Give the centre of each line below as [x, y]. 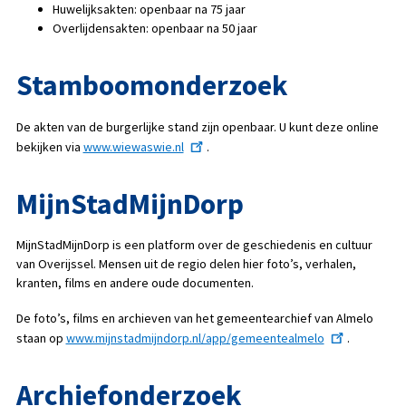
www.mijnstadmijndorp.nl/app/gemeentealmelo [195, 338]
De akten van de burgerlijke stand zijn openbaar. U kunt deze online [197, 126]
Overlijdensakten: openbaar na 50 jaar [155, 29]
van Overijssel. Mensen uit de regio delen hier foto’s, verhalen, [186, 264]
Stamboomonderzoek [151, 86]
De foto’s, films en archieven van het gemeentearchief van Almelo [194, 318]
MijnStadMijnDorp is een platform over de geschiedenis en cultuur [194, 245]
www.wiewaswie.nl [133, 146]
